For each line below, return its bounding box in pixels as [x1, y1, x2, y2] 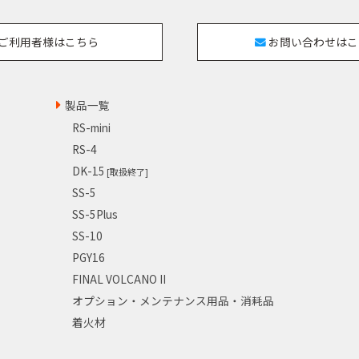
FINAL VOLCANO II [72, 270, 166, 287]
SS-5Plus [72, 205, 118, 222]
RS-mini [72, 119, 111, 135]
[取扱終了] [105, 164, 148, 178]
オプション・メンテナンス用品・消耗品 [72, 292, 274, 309]
